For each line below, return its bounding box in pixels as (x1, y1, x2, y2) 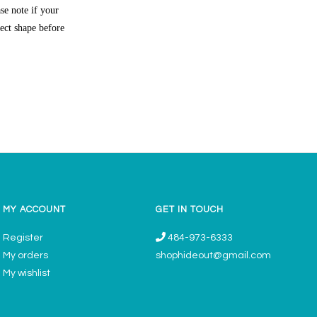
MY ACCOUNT (3, 205, 66, 215)
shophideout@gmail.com (156, 250, 271, 260)
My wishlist (3, 267, 50, 278)
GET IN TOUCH (156, 205, 224, 215)
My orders (3, 250, 48, 260)
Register (3, 232, 43, 243)
